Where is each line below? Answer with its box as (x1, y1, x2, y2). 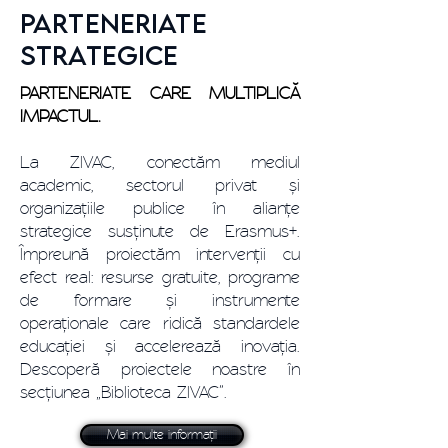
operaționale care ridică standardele (20, 313, 300, 333)
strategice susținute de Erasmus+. (20, 221, 300, 241)
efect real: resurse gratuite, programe (20, 267, 300, 287)
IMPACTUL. (20, 106, 101, 126)
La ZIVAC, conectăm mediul (20, 152, 300, 172)
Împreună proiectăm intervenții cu (20, 244, 300, 264)
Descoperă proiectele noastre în (20, 359, 300, 379)
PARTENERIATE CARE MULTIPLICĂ (20, 83, 300, 103)
